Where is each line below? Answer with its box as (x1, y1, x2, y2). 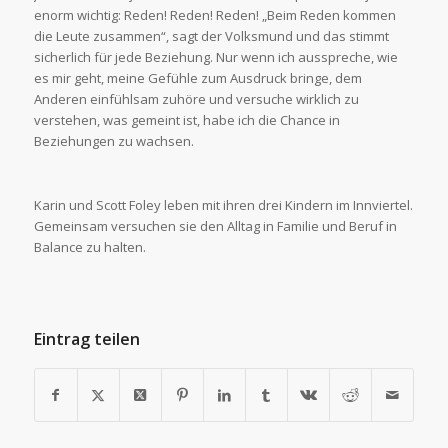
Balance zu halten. (33, 237, 146, 256)
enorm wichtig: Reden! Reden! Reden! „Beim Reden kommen (33, 5, 396, 24)
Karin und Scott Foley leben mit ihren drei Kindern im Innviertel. (33, 195, 413, 214)
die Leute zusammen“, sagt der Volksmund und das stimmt (33, 26, 389, 45)
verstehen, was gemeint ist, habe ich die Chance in (33, 110, 340, 129)
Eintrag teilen (33, 327, 140, 350)
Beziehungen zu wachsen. (33, 131, 194, 150)
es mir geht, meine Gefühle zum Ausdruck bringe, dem (33, 68, 362, 87)
